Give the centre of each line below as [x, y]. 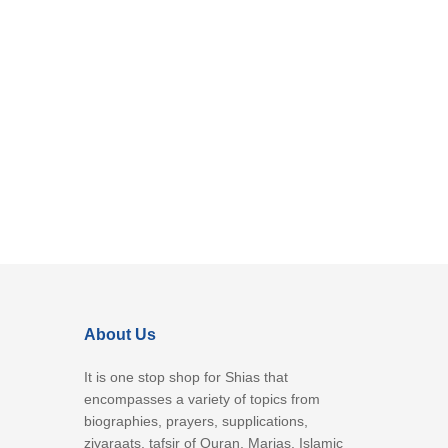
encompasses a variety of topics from [201, 399]
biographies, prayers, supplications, [195, 421]
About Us [119, 335]
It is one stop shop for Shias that [185, 377]
